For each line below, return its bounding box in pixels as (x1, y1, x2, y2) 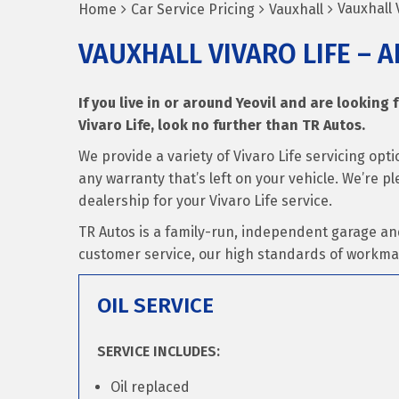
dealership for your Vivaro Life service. (78, 192, 332, 209)
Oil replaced (110, 379, 190, 395)
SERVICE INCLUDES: (97, 343, 220, 360)
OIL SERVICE (97, 293, 214, 318)
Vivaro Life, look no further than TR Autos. (78, 117, 365, 134)
